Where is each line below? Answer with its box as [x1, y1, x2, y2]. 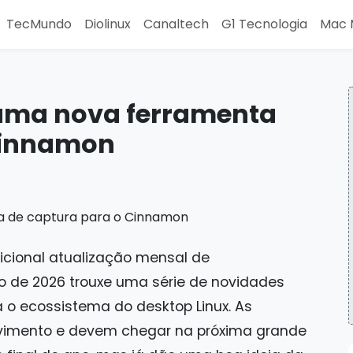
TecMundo [6, 15, 72, 33]
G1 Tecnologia [221, 15, 307, 33]
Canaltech [143, 15, 209, 33]
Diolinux [84, 15, 131, 33]
